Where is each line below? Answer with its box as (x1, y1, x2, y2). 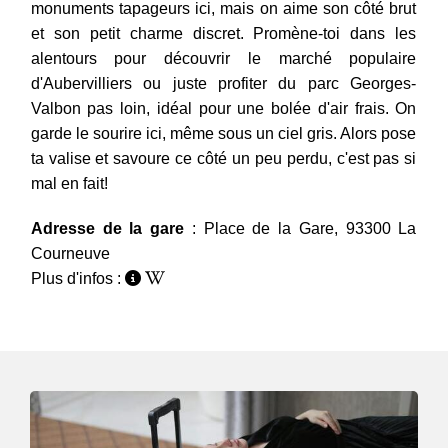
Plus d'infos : (30, 270, 125, 288)
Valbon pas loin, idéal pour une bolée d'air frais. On (30, 100, 417, 118)
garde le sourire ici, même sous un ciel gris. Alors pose (30, 125, 417, 143)
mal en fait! (30, 175, 108, 193)
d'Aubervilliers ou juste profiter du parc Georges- (30, 75, 417, 93)
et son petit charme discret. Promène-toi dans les (30, 25, 417, 43)
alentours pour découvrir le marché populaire (30, 50, 417, 68)
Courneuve (30, 245, 110, 263)
